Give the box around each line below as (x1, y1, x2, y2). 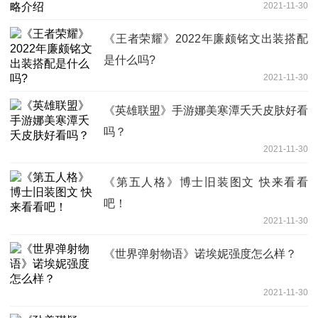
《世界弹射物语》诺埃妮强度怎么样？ (104, 247, 297, 260)
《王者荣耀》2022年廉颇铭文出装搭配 (104, 32, 308, 45)
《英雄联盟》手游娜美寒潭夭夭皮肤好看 (104, 104, 308, 116)
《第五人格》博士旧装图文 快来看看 (104, 175, 308, 188)
